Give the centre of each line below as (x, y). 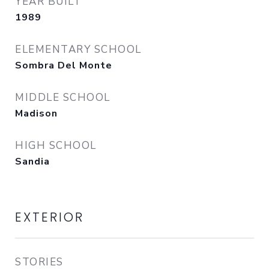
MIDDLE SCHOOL (63, 98)
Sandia (32, 162)
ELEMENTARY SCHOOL (78, 50)
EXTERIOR (50, 217)
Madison (36, 113)
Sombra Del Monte (64, 65)
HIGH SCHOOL (56, 146)
